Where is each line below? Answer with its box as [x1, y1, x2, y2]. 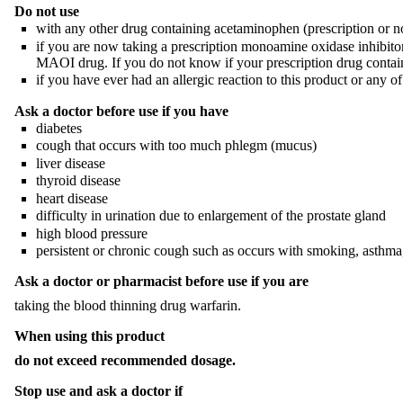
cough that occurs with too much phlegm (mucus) [36, 138, 317, 154]
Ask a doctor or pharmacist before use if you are [14, 273, 309, 290]
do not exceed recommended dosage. [14, 353, 236, 369]
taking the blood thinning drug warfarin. [14, 298, 241, 314]
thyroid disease [36, 173, 121, 189]
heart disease [36, 190, 108, 206]
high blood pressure [36, 225, 148, 241]
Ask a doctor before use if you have [14, 103, 228, 119]
